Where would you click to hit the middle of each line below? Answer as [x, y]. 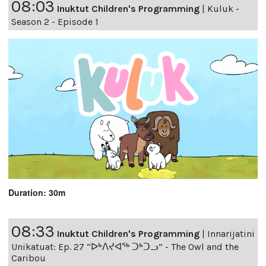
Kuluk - [223, 9]
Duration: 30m [37, 192]
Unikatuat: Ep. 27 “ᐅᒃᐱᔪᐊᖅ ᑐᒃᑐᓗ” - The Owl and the [125, 246]
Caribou [28, 258]
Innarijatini [231, 233]
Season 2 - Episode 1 [55, 22]
